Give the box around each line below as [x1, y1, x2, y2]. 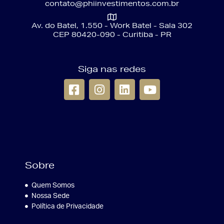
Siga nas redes [78, 63, 146, 74]
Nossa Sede [31, 192, 69, 199]
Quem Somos [31, 181, 74, 189]
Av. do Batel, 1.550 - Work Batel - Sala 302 [31, 21, 192, 30]
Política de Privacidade [31, 202, 103, 210]
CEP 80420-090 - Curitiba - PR [52, 30, 171, 39]
